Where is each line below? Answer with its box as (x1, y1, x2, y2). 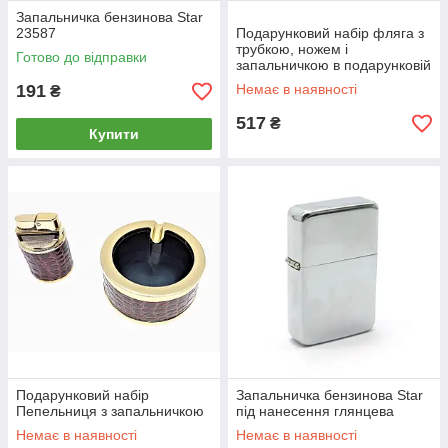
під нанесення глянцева (236, 403, 394, 420)
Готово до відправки (16, 49, 147, 66)
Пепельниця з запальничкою (16, 403, 204, 420)
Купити (89, 126, 139, 143)
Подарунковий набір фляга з (236, 25, 424, 42)
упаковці (236, 73, 291, 90)
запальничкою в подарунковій (236, 57, 431, 74)
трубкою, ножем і (236, 41, 348, 58)
